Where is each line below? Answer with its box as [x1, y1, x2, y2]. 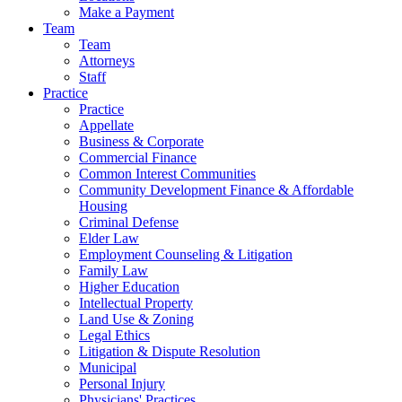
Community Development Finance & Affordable [79, 181, 354, 197]
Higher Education [79, 278, 179, 294]
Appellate [79, 117, 134, 133]
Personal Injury [79, 375, 165, 391]
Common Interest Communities [79, 165, 256, 181]
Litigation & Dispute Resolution [79, 343, 260, 359]
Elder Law [79, 230, 139, 246]
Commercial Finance [79, 149, 197, 165]
